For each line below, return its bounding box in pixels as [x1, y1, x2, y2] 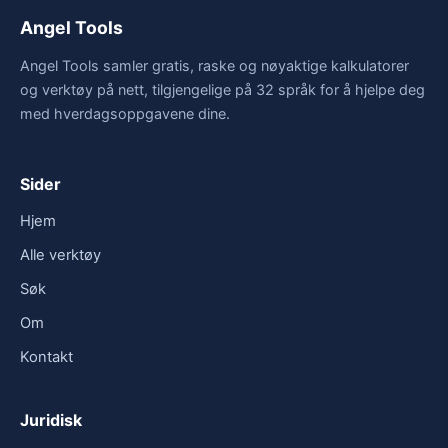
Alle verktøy [20, 245, 101, 264]
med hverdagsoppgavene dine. [20, 104, 230, 122]
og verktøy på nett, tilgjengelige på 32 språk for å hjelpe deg [20, 80, 425, 98]
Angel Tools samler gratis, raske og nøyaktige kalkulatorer [20, 56, 409, 74]
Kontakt [20, 347, 73, 366]
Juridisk [20, 409, 82, 430]
